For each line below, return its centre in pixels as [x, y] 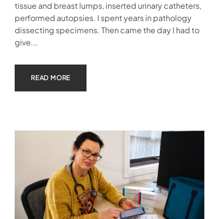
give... [26, 43]
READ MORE [51, 78]
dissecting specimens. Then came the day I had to [107, 30]
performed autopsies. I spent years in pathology [103, 18]
